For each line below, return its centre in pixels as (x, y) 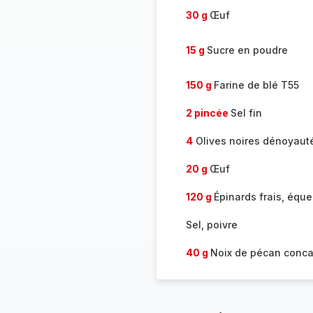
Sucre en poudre (247, 50)
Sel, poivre (211, 225)
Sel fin (246, 113)
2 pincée (208, 113)
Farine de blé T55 (256, 85)
